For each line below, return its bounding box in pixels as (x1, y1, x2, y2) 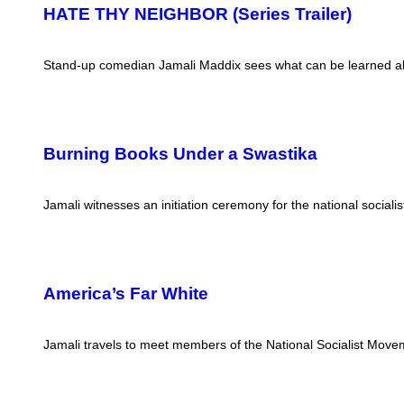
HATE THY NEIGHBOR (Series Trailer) (43, 5, 352, 24)
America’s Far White (43, 284, 208, 304)
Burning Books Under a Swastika (43, 144, 317, 164)
